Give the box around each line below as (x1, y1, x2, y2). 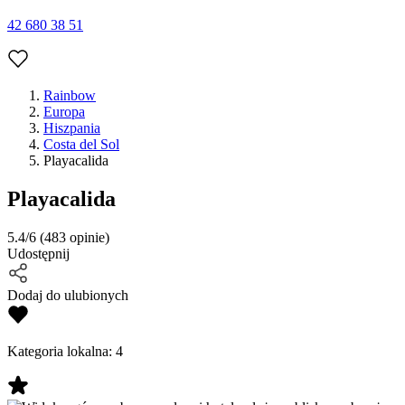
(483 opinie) (36, 229, 109, 245)
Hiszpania (43, 119, 100, 136)
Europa (43, 103, 85, 119)
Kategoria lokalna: (7, 343, 116, 359)
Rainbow (43, 87, 96, 103)
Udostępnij (7, 245, 70, 261)
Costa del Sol (43, 136, 119, 152)
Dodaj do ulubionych (7, 287, 128, 303)
